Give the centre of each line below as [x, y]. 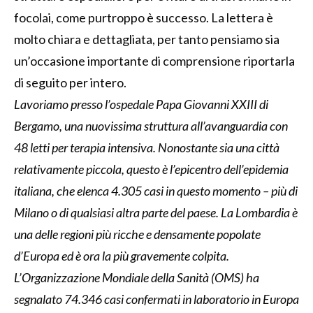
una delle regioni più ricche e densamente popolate [137, 234]
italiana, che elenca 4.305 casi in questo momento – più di [156, 190]
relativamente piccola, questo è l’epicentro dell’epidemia [151, 169]
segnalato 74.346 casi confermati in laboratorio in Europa [156, 299]
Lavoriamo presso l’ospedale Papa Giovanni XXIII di [141, 104]
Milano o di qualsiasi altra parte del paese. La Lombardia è [156, 212]
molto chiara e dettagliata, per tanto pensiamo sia [147, 39]
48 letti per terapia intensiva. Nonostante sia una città [147, 147]
